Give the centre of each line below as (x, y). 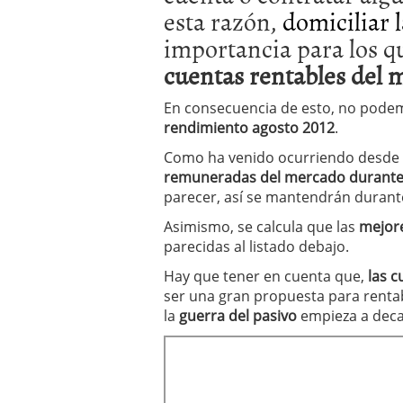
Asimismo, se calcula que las (261, 227)
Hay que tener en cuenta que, (266, 276)
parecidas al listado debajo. (256, 246)
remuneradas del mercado (256, 177)
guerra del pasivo (238, 316)
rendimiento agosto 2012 (249, 128)
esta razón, (223, 21)
